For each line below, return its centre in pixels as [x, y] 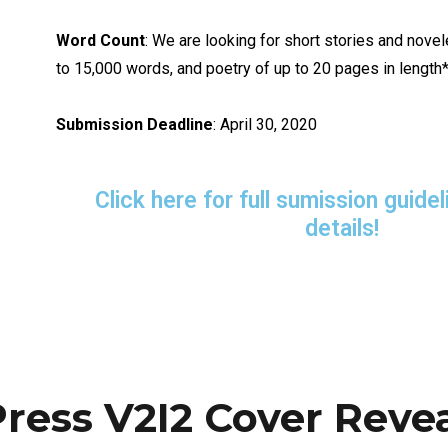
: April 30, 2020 [265, 124]
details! [342, 228]
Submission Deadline [135, 124]
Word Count [101, 40]
